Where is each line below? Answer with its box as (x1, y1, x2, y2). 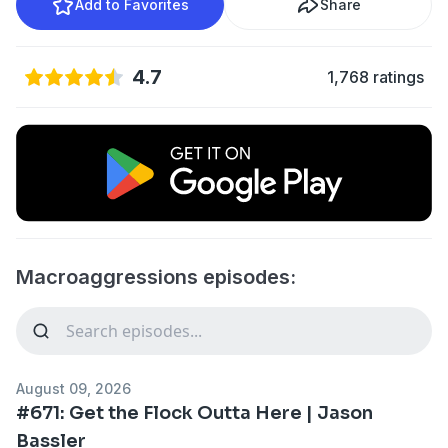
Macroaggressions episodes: (16, 264, 296, 289)
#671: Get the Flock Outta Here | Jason (16, 401, 373, 424)
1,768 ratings (327, 67, 424, 87)
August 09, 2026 (16, 379, 131, 397)
